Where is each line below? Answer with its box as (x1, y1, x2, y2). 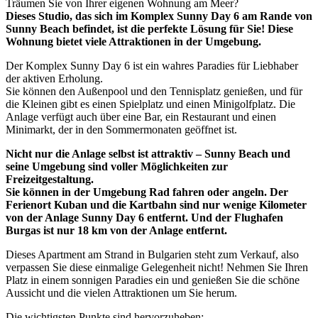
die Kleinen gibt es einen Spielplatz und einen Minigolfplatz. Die (6, 98, 295, 111)
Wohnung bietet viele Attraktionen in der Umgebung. (6, 35, 261, 48)
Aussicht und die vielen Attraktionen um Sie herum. (6, 287, 237, 300)
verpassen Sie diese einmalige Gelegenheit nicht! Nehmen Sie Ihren (6, 261, 308, 274)
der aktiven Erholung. (6, 72, 103, 85)
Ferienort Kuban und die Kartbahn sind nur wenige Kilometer (6, 199, 307, 212)
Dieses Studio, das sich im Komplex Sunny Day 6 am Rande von (6, 10, 312, 23)
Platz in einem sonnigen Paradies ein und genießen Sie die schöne (6, 274, 300, 287)
